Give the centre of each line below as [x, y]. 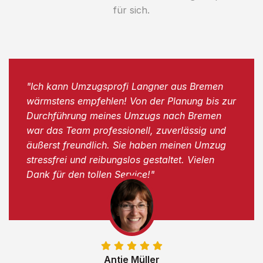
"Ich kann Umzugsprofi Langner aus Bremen [125, 86]
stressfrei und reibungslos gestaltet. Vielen [120, 159]
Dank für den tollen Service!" [90, 174]
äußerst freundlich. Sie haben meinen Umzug [126, 145]
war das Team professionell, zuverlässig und [126, 130]
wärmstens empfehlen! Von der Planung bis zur [131, 101]
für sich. [131, 10]
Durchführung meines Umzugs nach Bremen [124, 115]
